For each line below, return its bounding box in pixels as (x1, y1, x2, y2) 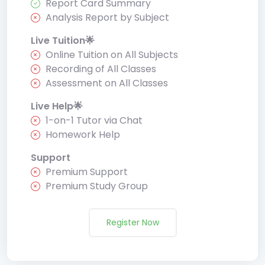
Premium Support (46, 164, 128, 179)
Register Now (106, 216, 159, 228)
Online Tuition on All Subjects (46, 47, 178, 62)
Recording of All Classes (46, 62, 156, 76)
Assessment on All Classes (46, 76, 168, 90)
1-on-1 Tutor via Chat (46, 113, 143, 127)
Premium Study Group (46, 179, 148, 193)
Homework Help (46, 127, 120, 141)
